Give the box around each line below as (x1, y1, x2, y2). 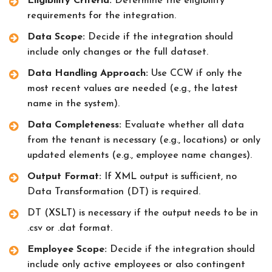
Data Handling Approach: (27, 68, 148, 78)
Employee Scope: (27, 244, 107, 254)
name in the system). (27, 98, 120, 109)
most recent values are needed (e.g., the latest (27, 83, 238, 93)
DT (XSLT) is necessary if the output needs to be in (27, 208, 258, 218)
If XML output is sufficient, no (101, 171, 237, 182)
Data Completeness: (27, 120, 121, 130)
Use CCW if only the (148, 68, 242, 78)
